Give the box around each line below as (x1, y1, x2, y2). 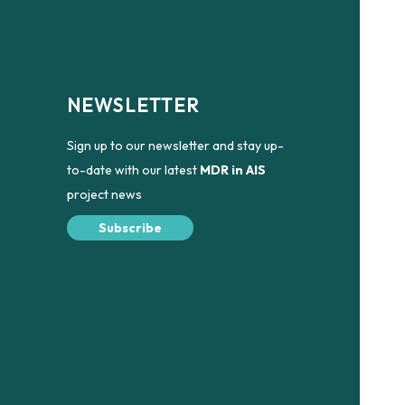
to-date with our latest (66, 161, 200, 178)
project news (66, 185, 142, 202)
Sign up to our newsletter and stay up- (66, 137, 284, 154)
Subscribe (98, 219, 162, 236)
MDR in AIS (199, 161, 266, 178)
